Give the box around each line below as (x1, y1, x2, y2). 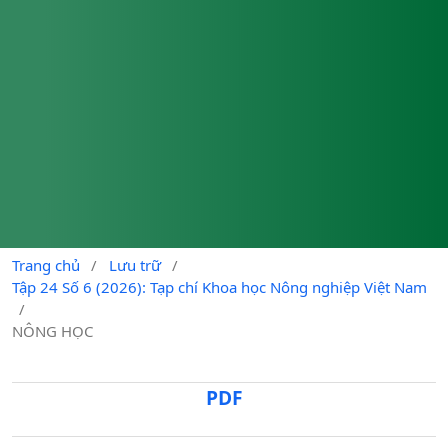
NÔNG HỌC (12, 320, 93, 341)
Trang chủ (12, 254, 80, 275)
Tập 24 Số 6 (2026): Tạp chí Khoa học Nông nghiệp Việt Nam (12, 276, 427, 297)
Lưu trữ (108, 254, 161, 275)
